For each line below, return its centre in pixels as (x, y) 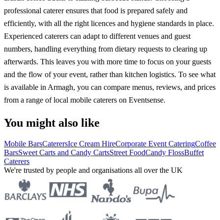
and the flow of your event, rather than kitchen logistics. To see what (110, 75)
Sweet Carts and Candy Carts (64, 153)
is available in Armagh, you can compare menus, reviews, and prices (110, 87)
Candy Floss (165, 153)
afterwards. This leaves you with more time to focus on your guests (108, 62)
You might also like (52, 123)
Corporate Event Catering (155, 144)
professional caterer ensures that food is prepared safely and (96, 11)
